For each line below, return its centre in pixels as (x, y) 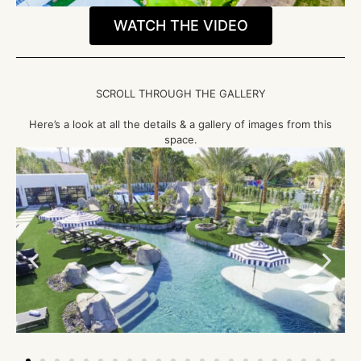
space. (180, 140)
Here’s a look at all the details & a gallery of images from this (180, 124)
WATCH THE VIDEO (180, 26)
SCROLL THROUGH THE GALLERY (180, 94)
